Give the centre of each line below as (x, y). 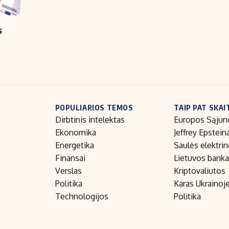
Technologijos (82, 197)
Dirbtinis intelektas (90, 120)
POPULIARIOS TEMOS (94, 108)
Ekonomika (75, 133)
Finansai (70, 158)
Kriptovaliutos (200, 171)
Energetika (74, 145)
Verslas (68, 171)
